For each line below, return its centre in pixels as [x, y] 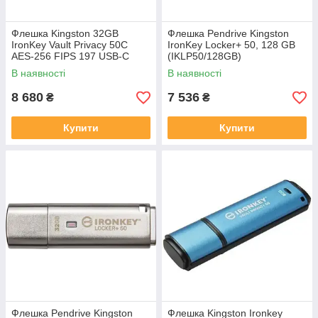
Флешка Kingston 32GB [65, 33]
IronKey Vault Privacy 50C [70, 45]
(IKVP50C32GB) [48, 67]
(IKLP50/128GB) [204, 56]
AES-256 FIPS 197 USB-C [70, 56]
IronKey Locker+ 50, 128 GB [231, 45]
